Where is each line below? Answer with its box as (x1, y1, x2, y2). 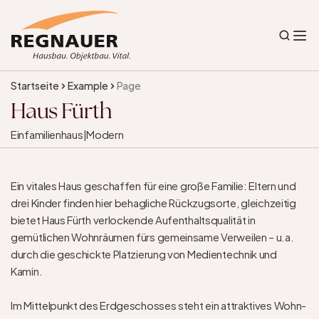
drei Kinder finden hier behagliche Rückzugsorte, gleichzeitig (11, 193, 296, 211)
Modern (86, 125, 124, 142)
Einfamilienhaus (11, 125, 83, 142)
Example (68, 77, 108, 93)
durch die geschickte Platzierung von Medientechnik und (11, 244, 277, 262)
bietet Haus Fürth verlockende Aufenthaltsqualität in (11, 210, 256, 228)
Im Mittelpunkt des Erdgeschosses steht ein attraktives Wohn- (11, 296, 307, 313)
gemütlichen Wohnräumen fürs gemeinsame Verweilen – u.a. (11, 227, 294, 245)
